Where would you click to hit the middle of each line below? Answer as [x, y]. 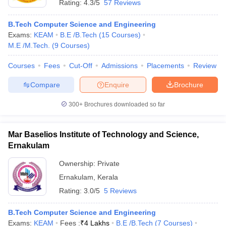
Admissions [120, 66]
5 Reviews [120, 191]
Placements [165, 66]
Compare [45, 84]
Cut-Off [81, 66]
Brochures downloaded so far [124, 104]
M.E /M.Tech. [29, 45]
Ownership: [78, 163]
